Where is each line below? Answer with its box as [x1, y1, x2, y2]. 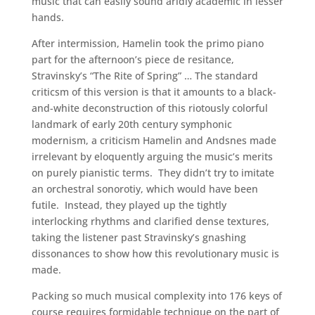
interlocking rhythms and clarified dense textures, [31, 214, 269, 228]
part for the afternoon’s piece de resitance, [31, 53, 234, 66]
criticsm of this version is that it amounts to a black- [31, 85, 276, 98]
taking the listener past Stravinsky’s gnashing [31, 231, 246, 244]
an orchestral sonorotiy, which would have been [31, 182, 258, 195]
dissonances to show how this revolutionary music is [31, 247, 279, 260]
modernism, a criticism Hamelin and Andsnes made [31, 134, 276, 147]
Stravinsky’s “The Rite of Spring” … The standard [31, 69, 258, 82]
